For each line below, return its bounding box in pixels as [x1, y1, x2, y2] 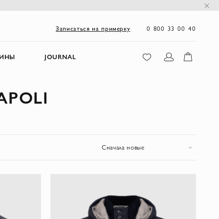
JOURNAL [44, 52, 76, 62]
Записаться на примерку [56, 23, 131, 33]
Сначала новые [102, 142, 145, 152]
